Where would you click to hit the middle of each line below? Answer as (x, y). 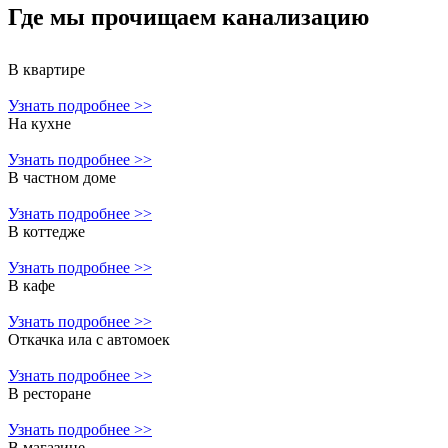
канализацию (295, 17)
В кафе (31, 286)
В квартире (46, 70)
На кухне (39, 124)
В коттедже (46, 232)
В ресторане (49, 394)
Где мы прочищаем (115, 17)
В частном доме (62, 178)
